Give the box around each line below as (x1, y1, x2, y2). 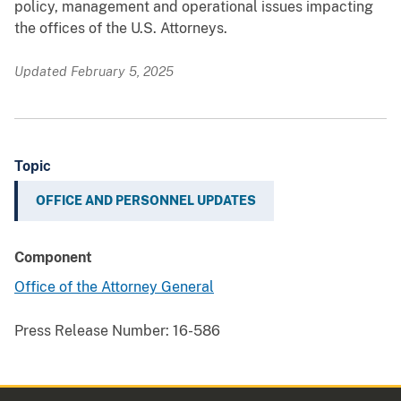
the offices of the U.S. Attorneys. (14, 20, 227, 38)
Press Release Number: (14, 322, 169, 340)
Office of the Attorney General (14, 278, 214, 296)
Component (14, 249, 92, 267)
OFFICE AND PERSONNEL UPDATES (36, 193, 256, 209)
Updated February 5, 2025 (14, 64, 174, 80)
